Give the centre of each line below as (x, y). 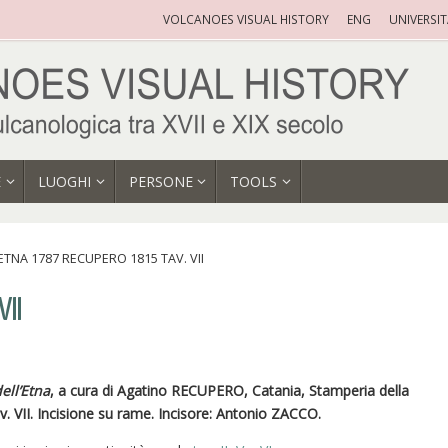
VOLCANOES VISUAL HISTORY (246, 19)
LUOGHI (65, 182)
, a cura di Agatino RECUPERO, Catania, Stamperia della (229, 390)
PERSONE (160, 182)
